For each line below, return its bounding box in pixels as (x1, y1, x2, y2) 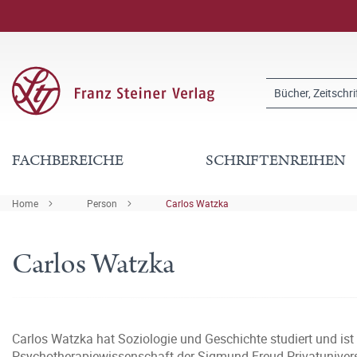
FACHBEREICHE (12, 150, 124, 171)
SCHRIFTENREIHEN (206, 150, 347, 171)
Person (87, 197, 117, 210)
